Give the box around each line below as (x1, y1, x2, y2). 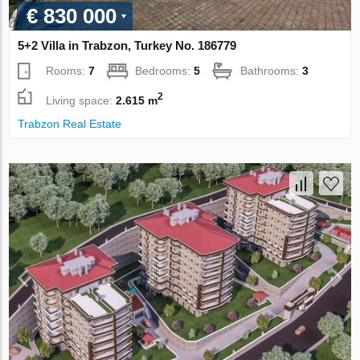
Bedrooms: (135, 64, 194, 77)
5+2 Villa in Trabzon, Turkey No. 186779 (18, 39, 237, 52)
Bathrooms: (240, 64, 303, 77)
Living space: (46, 93, 117, 107)
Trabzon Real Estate (18, 117, 122, 130)
